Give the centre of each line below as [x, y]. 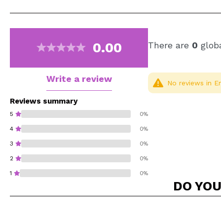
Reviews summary [44, 101]
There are [170, 45]
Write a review [79, 79]
